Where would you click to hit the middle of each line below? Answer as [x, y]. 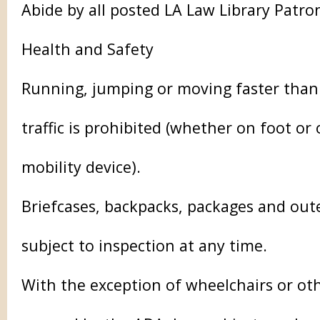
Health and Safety [87, 49]
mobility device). [81, 167]
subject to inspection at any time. [149, 245]
